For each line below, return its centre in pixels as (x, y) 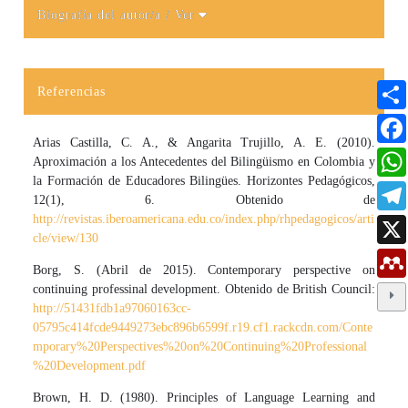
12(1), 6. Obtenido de (204, 200)
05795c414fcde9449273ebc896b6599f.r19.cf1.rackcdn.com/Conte (203, 328)
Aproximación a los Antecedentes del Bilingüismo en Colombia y (204, 162)
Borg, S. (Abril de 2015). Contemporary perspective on (204, 270)
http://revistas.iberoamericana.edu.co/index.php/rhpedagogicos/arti (204, 219)
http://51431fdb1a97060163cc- (112, 309)
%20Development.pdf (90, 366)
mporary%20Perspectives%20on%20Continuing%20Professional (200, 347)
